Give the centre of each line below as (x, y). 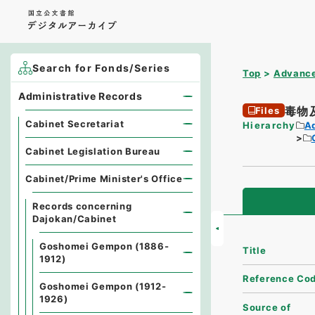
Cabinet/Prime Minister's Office (104, 179)
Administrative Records (81, 96)
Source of (267, 307)
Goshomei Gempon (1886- (104, 246)
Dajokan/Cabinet (75, 219)
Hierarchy (269, 125)
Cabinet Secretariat (75, 124)
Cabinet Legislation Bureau (93, 151)
